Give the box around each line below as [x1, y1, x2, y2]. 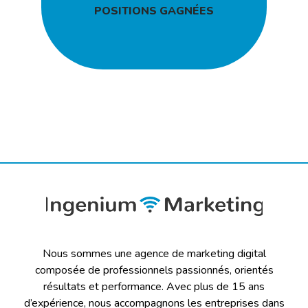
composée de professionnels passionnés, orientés [34, 263, 274, 278]
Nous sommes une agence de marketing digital [42, 246, 266, 261]
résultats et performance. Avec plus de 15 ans [43, 279, 265, 294]
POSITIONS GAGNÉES [94, 3, 214, 19]
